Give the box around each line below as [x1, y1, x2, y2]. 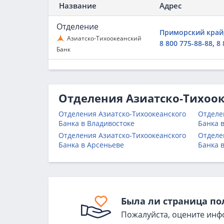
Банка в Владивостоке [58, 118, 134, 128]
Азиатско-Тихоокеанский [67, 34, 141, 42]
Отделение [56, 21, 98, 32]
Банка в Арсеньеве [58, 140, 124, 149]
